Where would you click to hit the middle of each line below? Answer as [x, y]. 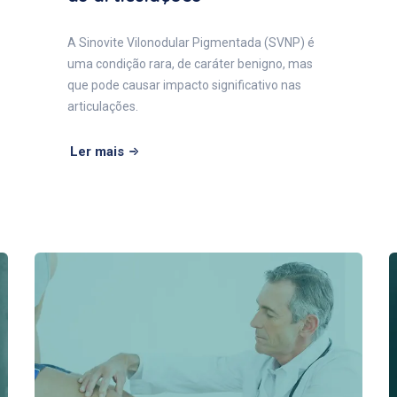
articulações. [103, 106]
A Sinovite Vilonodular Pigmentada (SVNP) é [191, 42]
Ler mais [97, 151]
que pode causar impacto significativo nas [184, 85]
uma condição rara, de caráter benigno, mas [190, 63]
